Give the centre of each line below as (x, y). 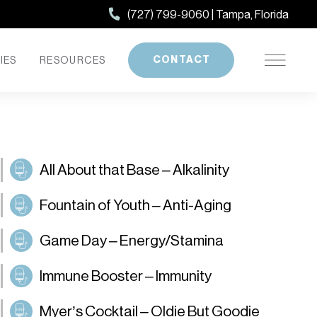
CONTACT (181, 60)
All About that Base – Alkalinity (135, 169)
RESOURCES (73, 60)
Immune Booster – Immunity (126, 276)
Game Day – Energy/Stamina (132, 240)
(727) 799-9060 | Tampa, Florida (208, 14)
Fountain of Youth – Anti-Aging (136, 205)
